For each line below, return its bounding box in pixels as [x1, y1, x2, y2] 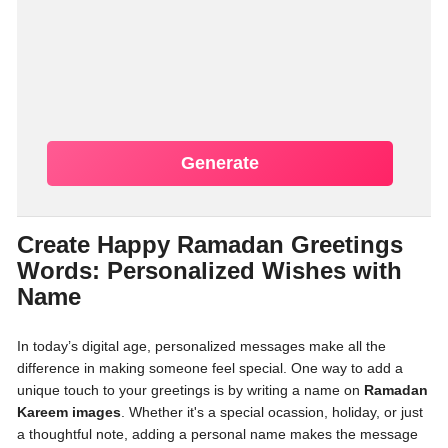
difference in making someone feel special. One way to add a [17, 360, 403, 376]
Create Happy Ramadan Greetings [17, 231, 403, 258]
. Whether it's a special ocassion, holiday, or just [121, 404, 423, 420]
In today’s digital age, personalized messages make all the [17, 338, 386, 354]
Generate [180, 153, 259, 173]
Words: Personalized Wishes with [17, 257, 402, 284]
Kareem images [17, 404, 121, 420]
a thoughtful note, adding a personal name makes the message [17, 426, 418, 442]
